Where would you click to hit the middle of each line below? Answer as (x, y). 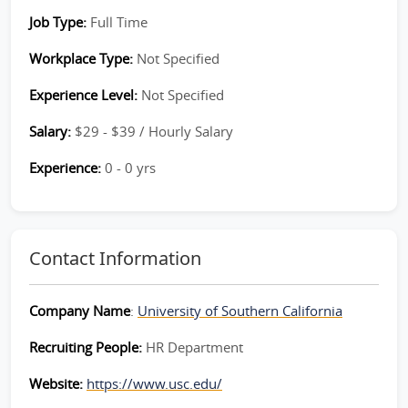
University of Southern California (240, 311)
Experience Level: (85, 95)
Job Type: (60, 22)
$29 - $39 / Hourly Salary (154, 131)
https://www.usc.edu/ (154, 383)
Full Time (119, 22)
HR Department (194, 347)
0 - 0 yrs (130, 168)
